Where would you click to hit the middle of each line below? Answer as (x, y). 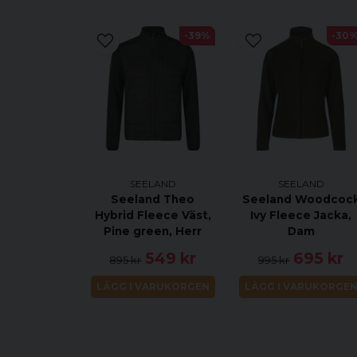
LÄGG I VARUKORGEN (153, 287)
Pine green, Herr (153, 231)
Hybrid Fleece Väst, (153, 216)
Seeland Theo (153, 200)
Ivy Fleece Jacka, (301, 216)
